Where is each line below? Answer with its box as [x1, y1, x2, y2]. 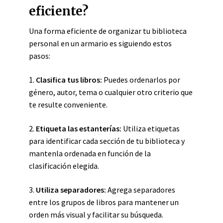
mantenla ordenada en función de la [29, 148, 151, 158]
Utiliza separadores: [36, 185, 106, 195]
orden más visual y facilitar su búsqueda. [29, 210, 163, 220]
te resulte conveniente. [29, 100, 108, 110]
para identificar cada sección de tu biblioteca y [29, 136, 185, 146]
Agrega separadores [106, 185, 175, 195]
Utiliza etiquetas [121, 123, 180, 133]
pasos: [29, 51, 50, 61]
